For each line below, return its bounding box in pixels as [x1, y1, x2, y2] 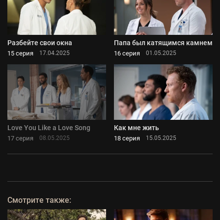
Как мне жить [114, 123, 159, 132]
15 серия [7, 49, 33, 57]
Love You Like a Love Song [7, 123, 90, 132]
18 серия [114, 134, 140, 142]
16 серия [114, 49, 140, 57]
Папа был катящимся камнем [114, 38, 213, 47]
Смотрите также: [7, 195, 71, 205]
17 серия [7, 134, 33, 142]
